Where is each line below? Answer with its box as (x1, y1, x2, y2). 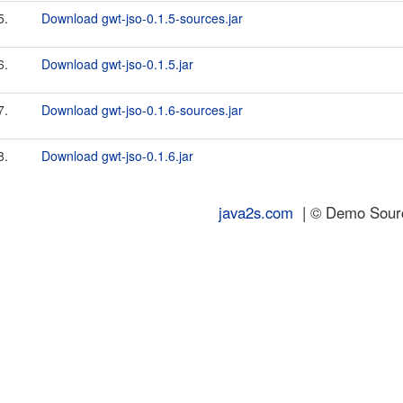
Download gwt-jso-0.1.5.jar (41, 55, 193, 73)
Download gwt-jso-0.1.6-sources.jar (41, 101, 243, 119)
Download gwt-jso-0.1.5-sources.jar (41, 9, 243, 27)
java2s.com (219, 201, 293, 223)
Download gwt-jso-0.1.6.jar (41, 147, 193, 165)
